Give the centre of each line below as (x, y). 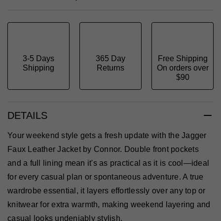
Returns (110, 68)
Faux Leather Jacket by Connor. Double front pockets (103, 149)
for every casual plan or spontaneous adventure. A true (106, 177)
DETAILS (27, 115)
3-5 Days (38, 59)
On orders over (183, 68)
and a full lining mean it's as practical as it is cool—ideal (108, 163)
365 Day (110, 59)
